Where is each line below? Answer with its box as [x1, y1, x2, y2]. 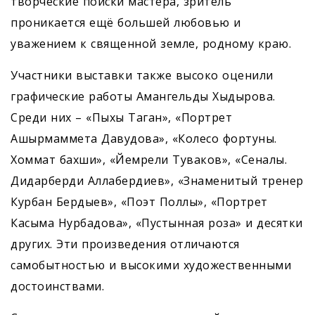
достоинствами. [11, 278, 104, 295]
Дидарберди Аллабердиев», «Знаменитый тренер [11, 173, 304, 189]
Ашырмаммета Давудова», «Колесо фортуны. [11, 131, 277, 147]
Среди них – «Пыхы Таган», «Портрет [11, 110, 232, 126]
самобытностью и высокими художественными [11, 257, 291, 274]
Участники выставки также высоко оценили [11, 67, 274, 84]
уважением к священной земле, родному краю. [11, 36, 291, 52]
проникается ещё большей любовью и [11, 15, 241, 31]
